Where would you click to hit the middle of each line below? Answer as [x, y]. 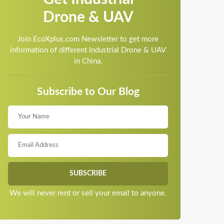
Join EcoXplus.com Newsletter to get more [88, 39]
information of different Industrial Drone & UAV [88, 50]
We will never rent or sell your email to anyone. [88, 193]
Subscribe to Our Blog [88, 92]
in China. [88, 61]
